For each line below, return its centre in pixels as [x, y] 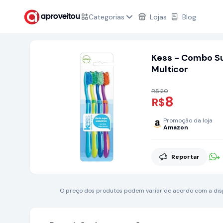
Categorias [107, 17]
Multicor [170, 69]
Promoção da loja [188, 120]
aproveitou [60, 16]
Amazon [176, 127]
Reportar [185, 157]
